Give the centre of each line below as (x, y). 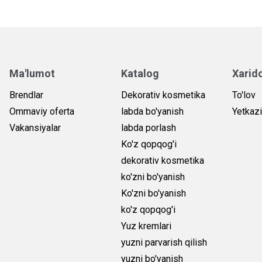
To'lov (244, 95)
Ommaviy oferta (42, 111)
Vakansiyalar (35, 128)
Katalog (140, 73)
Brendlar (26, 95)
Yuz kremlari (146, 226)
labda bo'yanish (152, 111)
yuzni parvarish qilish (164, 242)
